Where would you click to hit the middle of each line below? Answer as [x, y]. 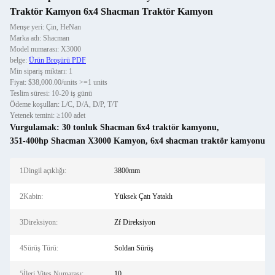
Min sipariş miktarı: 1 [41, 71]
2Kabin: [31, 196]
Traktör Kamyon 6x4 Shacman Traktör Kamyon [111, 11]
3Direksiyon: [39, 222]
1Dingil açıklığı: [43, 171]
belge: [19, 60]
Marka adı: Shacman [40, 38]
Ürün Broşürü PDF [57, 60]
